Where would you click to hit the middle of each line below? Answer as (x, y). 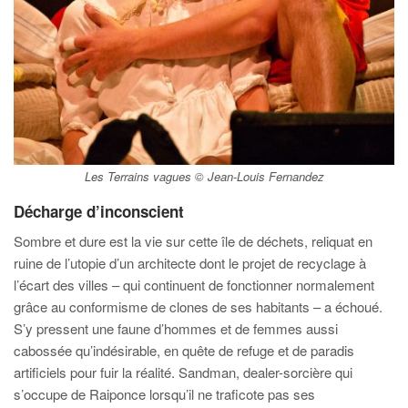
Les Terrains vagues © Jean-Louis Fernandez (204, 176)
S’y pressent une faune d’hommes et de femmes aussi (176, 328)
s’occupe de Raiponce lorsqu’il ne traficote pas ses (164, 393)
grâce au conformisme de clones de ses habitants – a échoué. (198, 306)
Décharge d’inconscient (99, 211)
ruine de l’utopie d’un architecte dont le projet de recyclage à (190, 262)
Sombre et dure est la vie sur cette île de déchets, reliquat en (193, 240)
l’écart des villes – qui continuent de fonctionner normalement (194, 284)
